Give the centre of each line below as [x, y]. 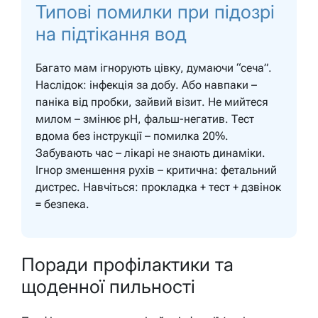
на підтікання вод [111, 33]
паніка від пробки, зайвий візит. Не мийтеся [152, 102]
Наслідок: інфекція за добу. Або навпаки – [146, 85]
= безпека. [62, 204]
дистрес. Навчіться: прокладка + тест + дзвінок [158, 187]
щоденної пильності [108, 286]
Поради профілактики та [127, 264]
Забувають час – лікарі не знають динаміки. [150, 153]
